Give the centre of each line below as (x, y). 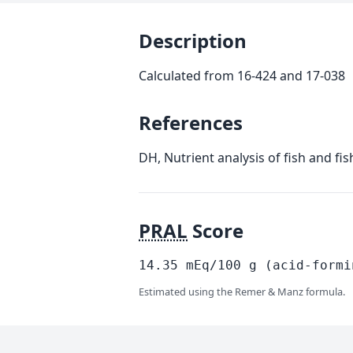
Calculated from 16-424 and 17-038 (242, 76)
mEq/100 (214, 265)
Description (193, 41)
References (191, 123)
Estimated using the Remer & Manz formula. (242, 292)
